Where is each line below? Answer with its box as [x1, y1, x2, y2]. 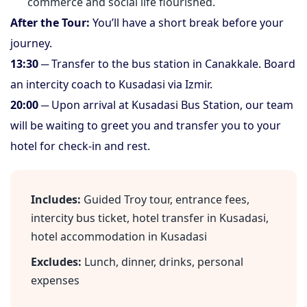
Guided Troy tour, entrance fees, [81, 192, 249, 207]
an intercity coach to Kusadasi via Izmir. [10, 77, 212, 92]
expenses [31, 273, 79, 288]
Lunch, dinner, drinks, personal [82, 254, 243, 269]
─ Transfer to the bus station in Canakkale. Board [38, 56, 295, 71]
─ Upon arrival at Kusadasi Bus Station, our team [38, 97, 293, 112]
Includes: [31, 192, 81, 207]
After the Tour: [10, 15, 90, 30]
